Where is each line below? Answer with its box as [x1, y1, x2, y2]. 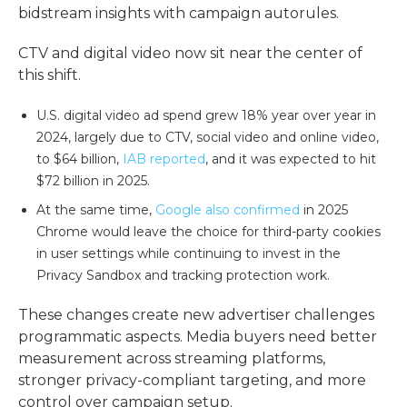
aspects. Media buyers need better [122, 327, 377, 345]
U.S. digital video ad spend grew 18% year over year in [36, 106, 376, 124]
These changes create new [18, 305, 218, 323]
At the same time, [36, 201, 155, 218]
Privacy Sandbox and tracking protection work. [36, 266, 330, 283]
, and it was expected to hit [205, 150, 376, 167]
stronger [18, 371, 85, 389]
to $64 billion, [36, 150, 123, 167]
